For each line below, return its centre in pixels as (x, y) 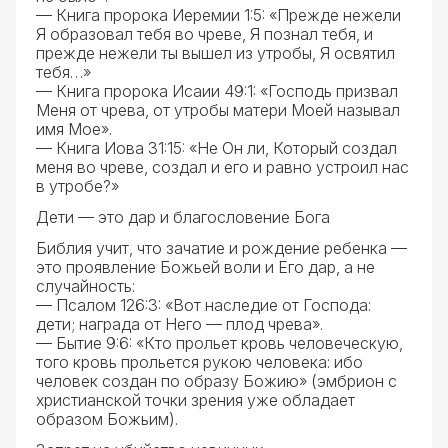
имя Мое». (74, 129)
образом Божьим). (107, 419)
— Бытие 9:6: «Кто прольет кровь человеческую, (219, 343)
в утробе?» (77, 186)
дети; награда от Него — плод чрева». (179, 324)
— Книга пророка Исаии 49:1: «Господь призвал (217, 91)
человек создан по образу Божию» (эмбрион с (216, 381)
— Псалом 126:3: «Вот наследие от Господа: (203, 305)
